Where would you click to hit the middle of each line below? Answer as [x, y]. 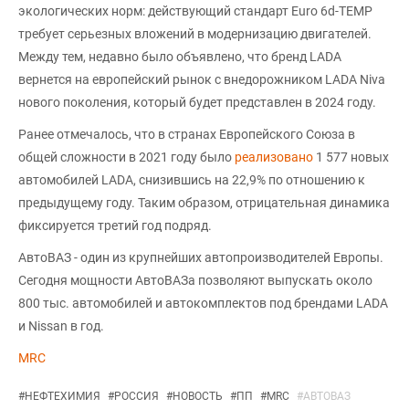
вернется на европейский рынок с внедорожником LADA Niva [202, 79]
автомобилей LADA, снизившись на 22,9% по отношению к [192, 179]
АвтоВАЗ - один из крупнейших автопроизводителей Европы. [201, 257]
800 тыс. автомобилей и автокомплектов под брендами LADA [203, 303]
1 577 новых [351, 157]
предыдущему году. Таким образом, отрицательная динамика [204, 202]
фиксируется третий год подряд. [115, 225]
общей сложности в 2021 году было [126, 157]
